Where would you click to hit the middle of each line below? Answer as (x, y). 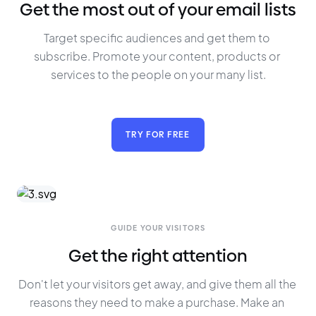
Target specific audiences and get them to (158, 38)
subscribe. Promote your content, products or (158, 56)
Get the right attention (158, 256)
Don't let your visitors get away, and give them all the (158, 284)
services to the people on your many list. (158, 74)
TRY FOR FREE (158, 134)
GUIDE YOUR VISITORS (158, 228)
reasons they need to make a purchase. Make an (158, 302)
